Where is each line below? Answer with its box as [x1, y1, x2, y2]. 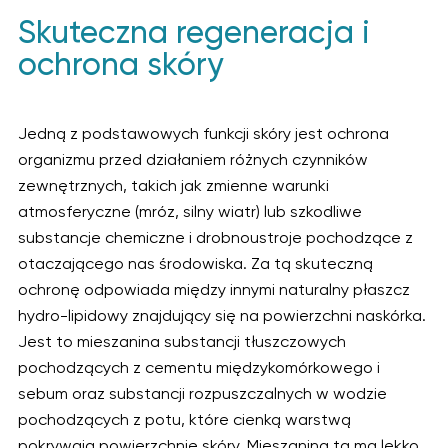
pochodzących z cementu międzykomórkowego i [18, 359, 380, 377]
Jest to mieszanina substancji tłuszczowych [18, 333, 346, 351]
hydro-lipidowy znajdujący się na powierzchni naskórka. [18, 307, 426, 325]
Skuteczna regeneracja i [18, 17, 370, 50]
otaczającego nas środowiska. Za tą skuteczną [18, 255, 373, 273]
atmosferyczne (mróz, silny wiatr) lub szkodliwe [18, 203, 362, 221]
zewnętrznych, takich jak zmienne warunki [18, 177, 329, 195]
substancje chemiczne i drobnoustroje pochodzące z [18, 229, 413, 247]
